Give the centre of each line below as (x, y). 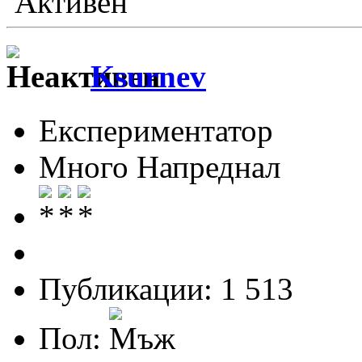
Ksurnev (148, 77)
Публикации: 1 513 (166, 288)
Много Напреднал (160, 166)
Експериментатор (156, 130)
